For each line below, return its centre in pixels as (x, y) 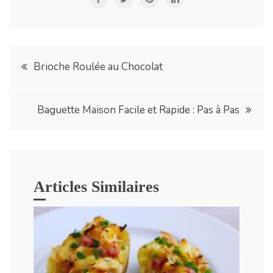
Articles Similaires (96, 187)
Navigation (54, 62)
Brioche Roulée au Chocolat (98, 67)
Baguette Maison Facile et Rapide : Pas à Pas (138, 110)
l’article (41, 128)
